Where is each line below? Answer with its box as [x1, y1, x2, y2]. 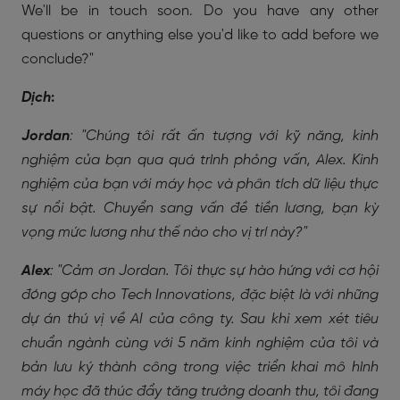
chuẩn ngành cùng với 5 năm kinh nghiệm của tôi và [21, 335, 379, 351]
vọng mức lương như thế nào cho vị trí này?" [21, 224, 307, 240]
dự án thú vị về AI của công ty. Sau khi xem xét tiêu [21, 311, 379, 327]
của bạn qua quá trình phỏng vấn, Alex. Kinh [75, 152, 379, 168]
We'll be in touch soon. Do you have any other [21, 3, 379, 19]
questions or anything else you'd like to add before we [21, 27, 379, 43]
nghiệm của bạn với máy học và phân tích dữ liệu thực [21, 176, 379, 192]
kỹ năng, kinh [285, 128, 379, 144]
